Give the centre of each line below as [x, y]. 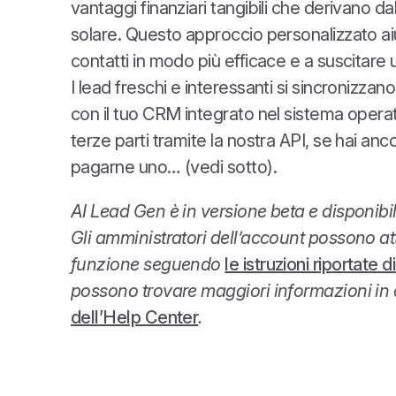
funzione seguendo [148, 265]
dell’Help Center [135, 318]
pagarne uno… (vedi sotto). [174, 168]
